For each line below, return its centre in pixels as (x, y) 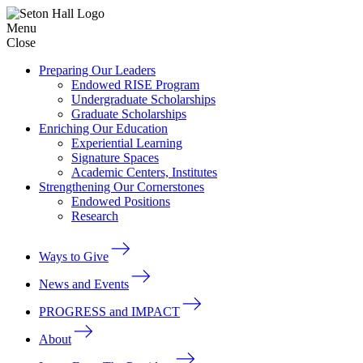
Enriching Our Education (103, 128)
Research (95, 216)
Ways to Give (74, 256)
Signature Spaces (115, 158)
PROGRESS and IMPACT (109, 312)
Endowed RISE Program (135, 85)
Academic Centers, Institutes (144, 172)
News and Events (84, 284)
